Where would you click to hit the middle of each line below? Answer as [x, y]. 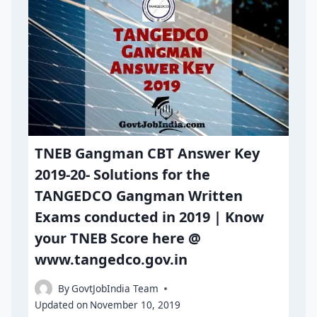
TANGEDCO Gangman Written [139, 195]
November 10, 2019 [136, 305]
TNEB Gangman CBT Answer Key [148, 153]
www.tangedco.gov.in [111, 259]
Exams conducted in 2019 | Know [150, 217]
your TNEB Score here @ [118, 238]
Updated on [62, 305]
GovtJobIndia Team [115, 289]
